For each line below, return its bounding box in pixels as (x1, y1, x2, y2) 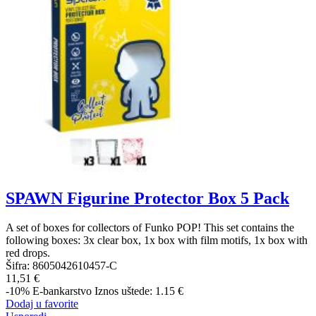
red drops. (6, 247, 50, 260)
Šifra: (6, 260, 32, 272)
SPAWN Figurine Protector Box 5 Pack (6, 188, 289, 207)
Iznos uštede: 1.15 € (95, 285, 183, 298)
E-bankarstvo (32, 285, 92, 298)
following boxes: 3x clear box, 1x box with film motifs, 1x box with (6, 234, 308, 247)
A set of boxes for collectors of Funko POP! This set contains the (6, 221, 294, 234)
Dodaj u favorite (6, 298, 78, 310)
